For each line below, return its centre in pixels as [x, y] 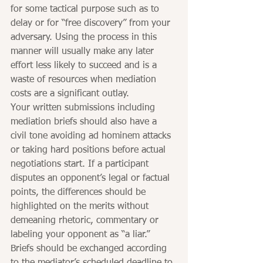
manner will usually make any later [84, 52]
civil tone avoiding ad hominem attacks [92, 136]
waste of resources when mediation [85, 80]
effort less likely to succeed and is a [85, 66]
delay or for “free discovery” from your [92, 24]
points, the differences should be [80, 193]
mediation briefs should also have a [85, 122]
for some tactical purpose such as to [86, 10]
